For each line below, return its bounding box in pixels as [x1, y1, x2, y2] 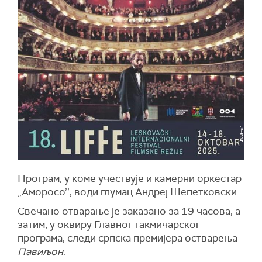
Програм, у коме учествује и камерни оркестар [18, 171, 242, 185]
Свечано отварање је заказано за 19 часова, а [18, 204, 240, 218]
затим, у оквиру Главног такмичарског [18, 218, 200, 231]
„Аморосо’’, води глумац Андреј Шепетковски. [18, 185, 239, 198]
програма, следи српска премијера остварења [18, 231, 237, 244]
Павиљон [18, 244, 63, 258]
